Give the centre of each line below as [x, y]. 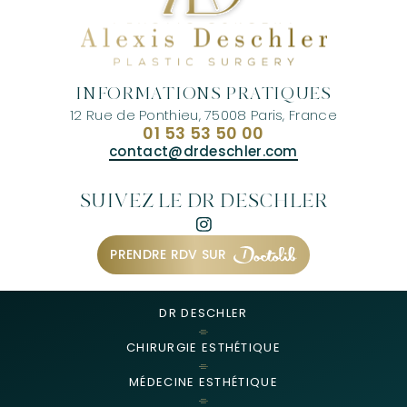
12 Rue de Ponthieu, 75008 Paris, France [203, 114]
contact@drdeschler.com [203, 151]
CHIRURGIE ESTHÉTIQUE [203, 348]
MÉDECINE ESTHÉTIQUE [203, 382]
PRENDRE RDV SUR [169, 255]
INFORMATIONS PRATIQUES [203, 94]
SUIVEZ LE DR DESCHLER [203, 202]
